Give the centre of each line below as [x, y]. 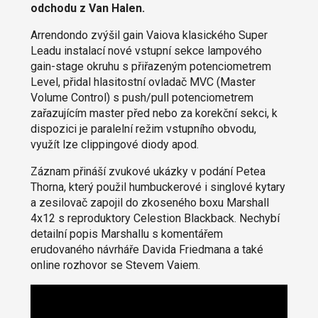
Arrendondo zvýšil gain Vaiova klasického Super [149, 35]
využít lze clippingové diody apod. [114, 145]
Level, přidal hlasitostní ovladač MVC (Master [143, 82]
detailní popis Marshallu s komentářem [126, 234]
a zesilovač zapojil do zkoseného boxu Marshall [149, 203]
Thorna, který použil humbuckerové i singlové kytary [158, 187]
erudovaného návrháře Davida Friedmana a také [147, 250]
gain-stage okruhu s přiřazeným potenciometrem [150, 67]
